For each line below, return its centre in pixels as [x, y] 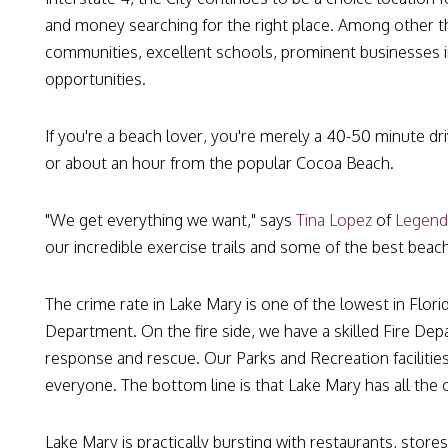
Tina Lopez [336, 220]
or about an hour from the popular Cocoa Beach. [219, 163]
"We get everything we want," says [170, 220]
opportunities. [95, 79]
